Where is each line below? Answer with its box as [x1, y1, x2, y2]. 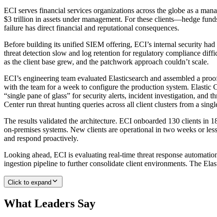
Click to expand [8, 178, 51, 186]
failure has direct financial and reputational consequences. [4, 23, 179, 32]
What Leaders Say [4, 197, 95, 210]
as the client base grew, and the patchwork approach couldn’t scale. [4, 57, 209, 66]
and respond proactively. [4, 134, 78, 142]
